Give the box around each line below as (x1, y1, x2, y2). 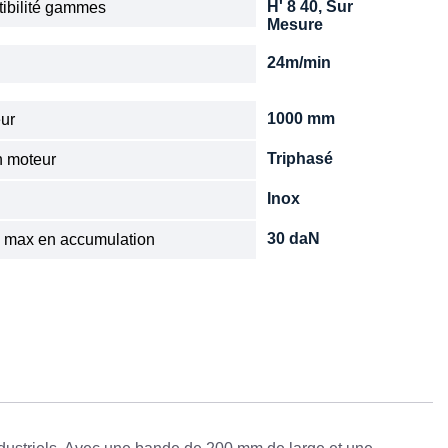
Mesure (267, 16, 324, 34)
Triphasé (267, 150, 334, 168)
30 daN (267, 230, 321, 248)
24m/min (267, 54, 332, 72)
